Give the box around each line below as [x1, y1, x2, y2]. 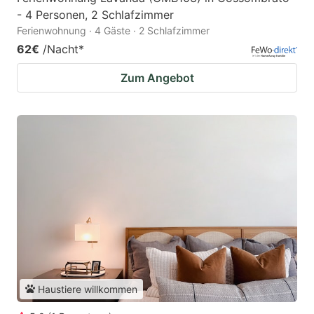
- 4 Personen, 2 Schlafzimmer [17, 8, 174, 22]
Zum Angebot [120, 71, 194, 86]
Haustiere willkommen [38, 282, 137, 295]
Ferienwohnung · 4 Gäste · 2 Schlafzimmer [17, 25, 210, 37]
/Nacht [43, 42, 78, 57]
